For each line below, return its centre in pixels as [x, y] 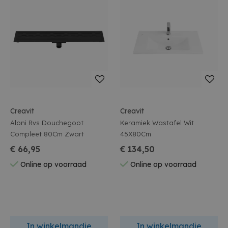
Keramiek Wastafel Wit [157, 123]
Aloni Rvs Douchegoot [47, 123]
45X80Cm [136, 134]
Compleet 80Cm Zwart [47, 134]
